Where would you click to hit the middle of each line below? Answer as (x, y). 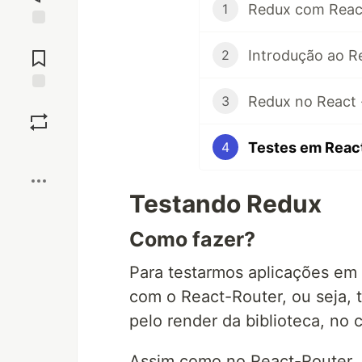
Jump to (39, 38)
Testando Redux (225, 204)
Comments (39, 52)
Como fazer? (192, 239)
